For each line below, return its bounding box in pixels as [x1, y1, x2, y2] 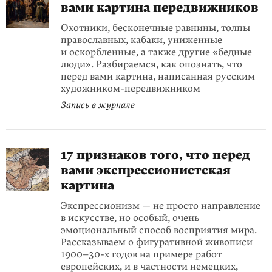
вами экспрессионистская [61, 163, 231, 178]
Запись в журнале [61, 100, 135, 110]
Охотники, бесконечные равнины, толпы [61, 22, 250, 34]
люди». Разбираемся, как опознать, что [61, 58, 242, 70]
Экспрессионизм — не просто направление [61, 200, 260, 212]
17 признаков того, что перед [61, 148, 250, 163]
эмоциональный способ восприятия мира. [61, 224, 257, 236]
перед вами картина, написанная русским [61, 70, 255, 83]
